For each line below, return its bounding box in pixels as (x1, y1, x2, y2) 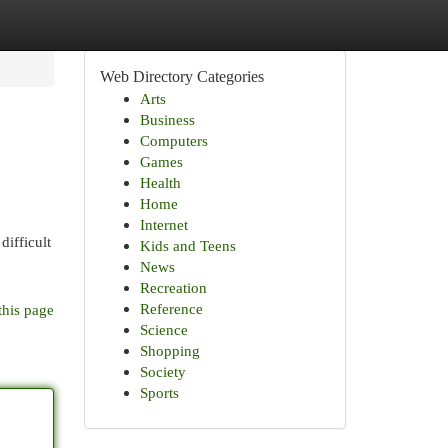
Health (139, 174, 181, 191)
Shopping (139, 342, 200, 359)
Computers (139, 132, 208, 149)
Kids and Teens (139, 237, 236, 254)
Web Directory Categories (99, 68, 264, 85)
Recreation (139, 279, 207, 296)
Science (139, 321, 188, 338)
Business (139, 111, 195, 128)
